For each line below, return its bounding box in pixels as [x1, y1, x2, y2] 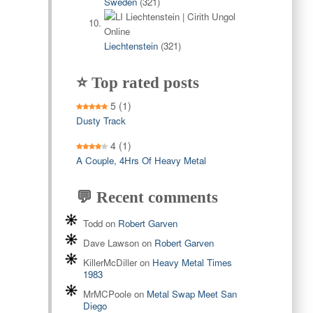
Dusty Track [75, 114, 126, 128]
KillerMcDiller [82, 256, 137, 270]
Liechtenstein [103, 39, 158, 53]
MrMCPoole [82, 287, 131, 301]
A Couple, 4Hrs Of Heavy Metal [75, 154, 206, 168]
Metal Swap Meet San [146, 287, 237, 301]
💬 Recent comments [75, 189, 218, 207]
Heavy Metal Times [152, 256, 232, 270]
